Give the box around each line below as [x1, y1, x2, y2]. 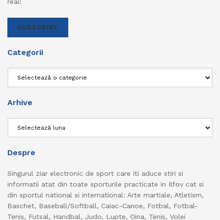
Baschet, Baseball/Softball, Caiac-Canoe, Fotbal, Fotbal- [7, 202, 198, 210]
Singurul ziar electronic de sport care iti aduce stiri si [7, 169, 183, 178]
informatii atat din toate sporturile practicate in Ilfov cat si [7, 180, 204, 189]
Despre [7, 148, 35, 158]
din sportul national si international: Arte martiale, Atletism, [7, 191, 204, 199]
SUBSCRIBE [17, 24, 58, 31]
